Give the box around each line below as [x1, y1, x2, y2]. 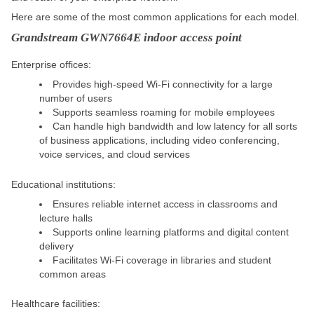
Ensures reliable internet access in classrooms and [53, 198, 278, 210]
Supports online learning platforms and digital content [53, 226, 289, 238]
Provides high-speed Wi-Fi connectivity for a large [53, 78, 273, 90]
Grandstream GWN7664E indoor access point [11, 31, 242, 45]
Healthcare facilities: [11, 297, 100, 309]
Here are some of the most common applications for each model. [11, 11, 299, 23]
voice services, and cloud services [39, 149, 190, 161]
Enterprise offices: [11, 59, 91, 71]
